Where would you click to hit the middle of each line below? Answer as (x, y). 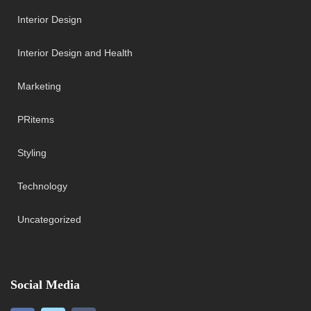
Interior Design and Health (75, 53)
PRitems (36, 119)
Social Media (45, 285)
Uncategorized (49, 219)
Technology (42, 186)
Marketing (39, 86)
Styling (32, 153)
